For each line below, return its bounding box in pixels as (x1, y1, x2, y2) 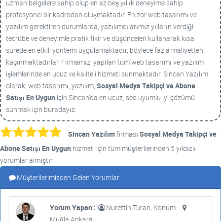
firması (115, 129, 140, 139)
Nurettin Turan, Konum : (106, 203, 180, 212)
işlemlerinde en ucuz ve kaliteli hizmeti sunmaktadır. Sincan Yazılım (6, 69, 208, 78)
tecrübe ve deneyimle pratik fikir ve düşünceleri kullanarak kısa (6, 34, 194, 43)
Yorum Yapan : (49, 203, 97, 212)
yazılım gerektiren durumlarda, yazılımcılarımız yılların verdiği (6, 22, 193, 31)
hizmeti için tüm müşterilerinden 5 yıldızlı (71, 144, 196, 153)
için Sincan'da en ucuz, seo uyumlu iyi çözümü (55, 93, 195, 102)
